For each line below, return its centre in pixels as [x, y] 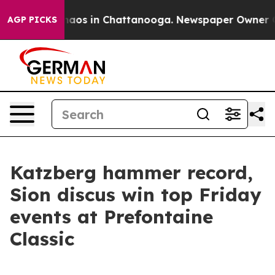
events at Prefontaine [111, 217]
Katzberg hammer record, [131, 172]
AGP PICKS [32, 20]
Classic [42, 239]
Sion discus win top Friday [136, 195]
